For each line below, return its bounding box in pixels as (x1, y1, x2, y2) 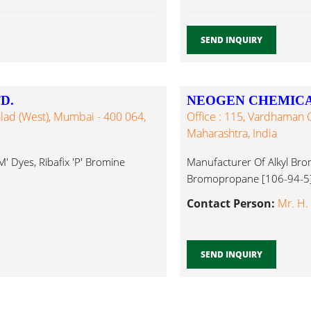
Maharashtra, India (186, 126, 277, 142)
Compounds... (186, 188, 253, 203)
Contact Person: (186, 196, 278, 212)
